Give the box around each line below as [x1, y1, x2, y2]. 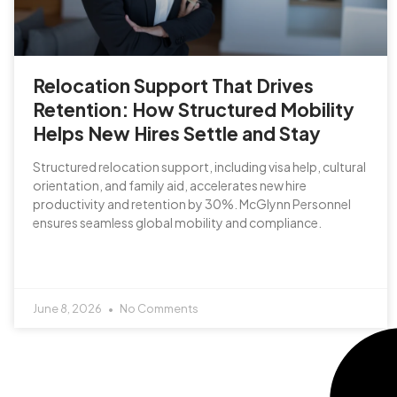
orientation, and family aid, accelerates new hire [33, 176, 307, 193]
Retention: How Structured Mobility [33, 97, 354, 121]
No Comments [118, 300, 198, 315]
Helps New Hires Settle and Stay [33, 121, 321, 145]
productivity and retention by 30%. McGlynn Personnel [33, 195, 351, 212]
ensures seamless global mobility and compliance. [33, 214, 322, 230]
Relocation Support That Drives [33, 73, 314, 97]
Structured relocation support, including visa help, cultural [33, 158, 366, 175]
